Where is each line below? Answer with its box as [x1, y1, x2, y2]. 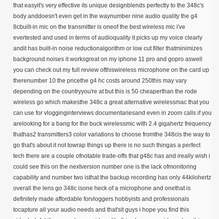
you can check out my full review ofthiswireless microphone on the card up [13, 66, 209, 74]
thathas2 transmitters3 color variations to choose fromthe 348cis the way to [13, 131, 210, 138]
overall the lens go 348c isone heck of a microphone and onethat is [13, 185, 191, 192]
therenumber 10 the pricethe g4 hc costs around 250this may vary [13, 77, 187, 85]
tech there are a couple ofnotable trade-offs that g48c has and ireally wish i [13, 153, 210, 160]
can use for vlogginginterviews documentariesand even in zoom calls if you [13, 109, 212, 117]
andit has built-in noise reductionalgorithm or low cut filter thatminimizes [13, 45, 202, 52]
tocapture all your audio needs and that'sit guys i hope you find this [13, 206, 189, 214]
